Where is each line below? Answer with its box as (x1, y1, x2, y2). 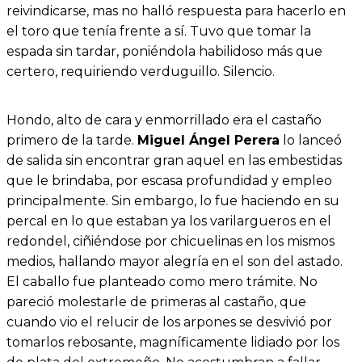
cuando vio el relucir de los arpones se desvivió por (6, 314, 332, 330)
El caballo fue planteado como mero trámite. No (6, 273, 318, 289)
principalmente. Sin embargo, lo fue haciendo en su (6, 192, 339, 208)
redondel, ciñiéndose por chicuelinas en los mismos (6, 233, 335, 249)
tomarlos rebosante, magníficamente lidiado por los (6, 334, 339, 350)
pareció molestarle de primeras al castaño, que (6, 293, 306, 309)
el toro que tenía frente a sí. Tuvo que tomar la (6, 23, 311, 39)
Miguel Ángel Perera (137, 132, 280, 148)
